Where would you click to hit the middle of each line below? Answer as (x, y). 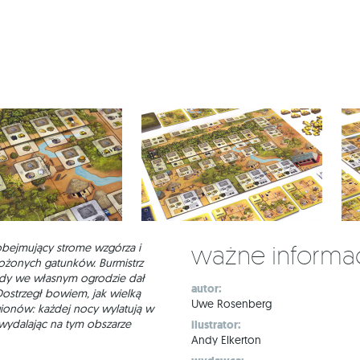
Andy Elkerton (226, 340)
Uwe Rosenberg (232, 304)
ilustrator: (216, 325)
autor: (207, 289)
